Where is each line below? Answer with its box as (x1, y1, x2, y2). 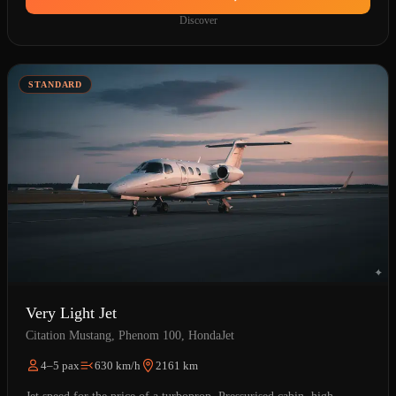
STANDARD (28, 79, 83, 89)
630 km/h (95, 358, 141, 372)
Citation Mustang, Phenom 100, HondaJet (26, 329, 234, 343)
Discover (179, 13, 217, 27)
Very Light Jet (26, 303, 117, 322)
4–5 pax (41, 358, 80, 372)
